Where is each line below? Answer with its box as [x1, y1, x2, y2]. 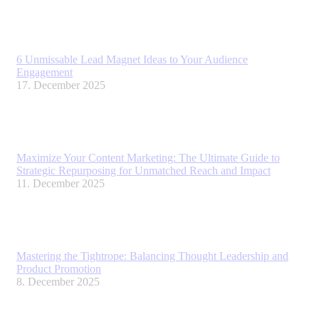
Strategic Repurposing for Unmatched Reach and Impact [16, 164, 271, 177]
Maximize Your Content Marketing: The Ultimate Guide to [16, 152, 280, 164]
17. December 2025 [16, 79, 105, 92]
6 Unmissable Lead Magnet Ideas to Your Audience [16, 53, 248, 66]
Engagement [16, 66, 73, 79]
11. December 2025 [16, 177, 105, 190]
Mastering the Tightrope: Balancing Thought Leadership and [16, 250, 288, 263]
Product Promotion [16, 263, 101, 276]
